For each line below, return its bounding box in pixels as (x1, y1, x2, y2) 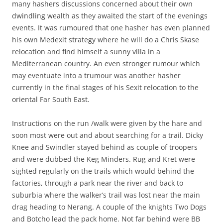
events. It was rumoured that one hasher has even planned (12, 23, 210, 33)
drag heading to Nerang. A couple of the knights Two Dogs (12, 202, 207, 212)
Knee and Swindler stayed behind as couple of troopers (12, 142, 198, 152)
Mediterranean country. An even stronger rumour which (12, 59, 200, 69)
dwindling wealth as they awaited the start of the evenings (12, 11, 208, 21)
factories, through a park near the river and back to (12, 178, 183, 188)
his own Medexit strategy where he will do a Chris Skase (12, 35, 199, 45)
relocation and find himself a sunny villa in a (12, 47, 160, 57)
